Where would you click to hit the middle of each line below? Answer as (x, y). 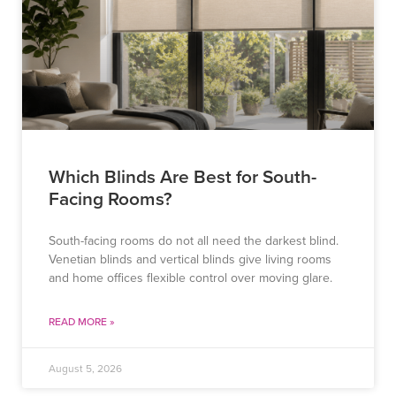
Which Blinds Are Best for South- (183, 176)
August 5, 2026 (85, 369)
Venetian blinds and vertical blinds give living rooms (190, 259)
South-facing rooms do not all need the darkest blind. (194, 241)
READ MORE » (82, 322)
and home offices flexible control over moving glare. (190, 278)
